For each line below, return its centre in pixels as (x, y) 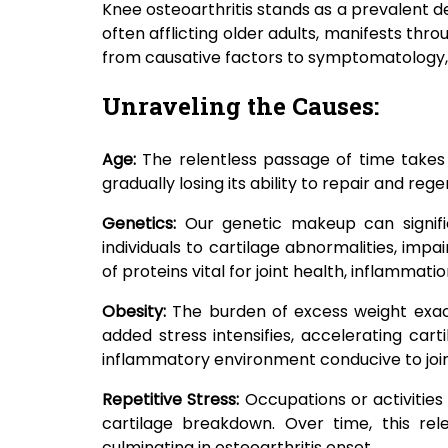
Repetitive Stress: (171, 400)
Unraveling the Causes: (240, 106)
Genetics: (143, 224)
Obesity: (137, 312)
